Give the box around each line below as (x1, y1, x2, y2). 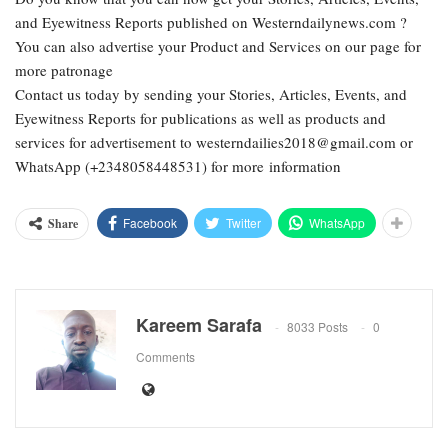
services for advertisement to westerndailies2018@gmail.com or (15, 131, 413, 152)
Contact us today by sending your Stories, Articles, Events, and (15, 83, 407, 104)
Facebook (123, 213, 177, 231)
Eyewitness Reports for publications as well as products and (15, 107, 386, 128)
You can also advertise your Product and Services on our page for (15, 35, 421, 56)
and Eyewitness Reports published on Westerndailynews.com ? (15, 11, 407, 32)
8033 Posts (287, 317, 348, 335)
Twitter (226, 213, 261, 231)
